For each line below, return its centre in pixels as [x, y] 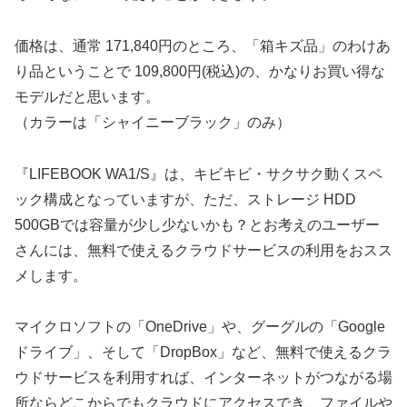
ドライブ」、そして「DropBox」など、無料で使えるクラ [203, 352]
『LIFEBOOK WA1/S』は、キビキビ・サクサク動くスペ [199, 174]
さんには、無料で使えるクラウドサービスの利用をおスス [203, 250]
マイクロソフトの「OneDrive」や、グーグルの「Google [200, 327]
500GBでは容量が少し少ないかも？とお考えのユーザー [197, 224]
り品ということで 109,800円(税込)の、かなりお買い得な [200, 71]
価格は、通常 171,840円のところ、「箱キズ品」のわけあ [203, 45]
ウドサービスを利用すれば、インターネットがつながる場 [203, 378]
